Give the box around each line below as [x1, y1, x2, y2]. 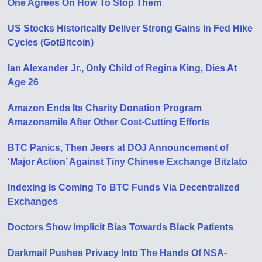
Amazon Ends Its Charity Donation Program [8, 102, 202, 113]
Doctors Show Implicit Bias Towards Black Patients [8, 222, 234, 232]
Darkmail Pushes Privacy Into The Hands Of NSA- [8, 247, 227, 258]
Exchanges [8, 196, 58, 206]
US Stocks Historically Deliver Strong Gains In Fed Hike [8, 23, 253, 33]
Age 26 [8, 77, 39, 87]
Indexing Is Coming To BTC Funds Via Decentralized [8, 182, 240, 192]
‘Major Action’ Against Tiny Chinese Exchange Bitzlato [8, 156, 248, 167]
